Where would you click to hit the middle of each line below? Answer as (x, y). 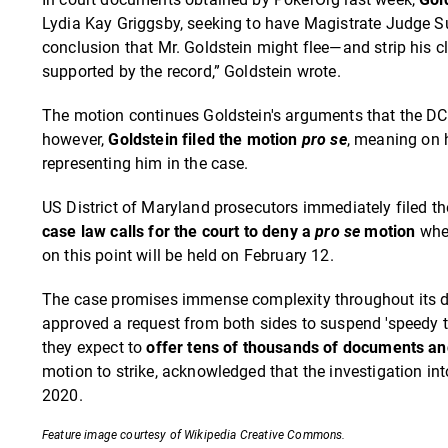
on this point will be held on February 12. (188, 255)
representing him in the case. (145, 163)
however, (75, 139)
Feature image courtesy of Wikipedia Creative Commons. (194, 434)
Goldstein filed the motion (205, 139)
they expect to (94, 347)
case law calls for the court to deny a (179, 231)
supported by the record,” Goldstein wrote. (191, 71)
